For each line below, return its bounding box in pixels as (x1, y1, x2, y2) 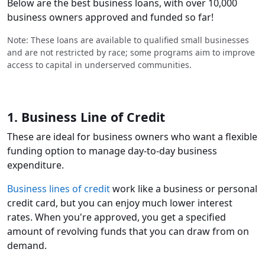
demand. (7, 239, 47, 253)
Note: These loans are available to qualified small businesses (7, 34, 249, 46)
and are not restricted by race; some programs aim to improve (7, 47, 255, 59)
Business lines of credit (7, 182, 110, 196)
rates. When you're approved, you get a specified (7, 211, 226, 224)
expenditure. (7, 159, 64, 172)
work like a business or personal (110, 182, 257, 196)
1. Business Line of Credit (7, 108, 165, 126)
